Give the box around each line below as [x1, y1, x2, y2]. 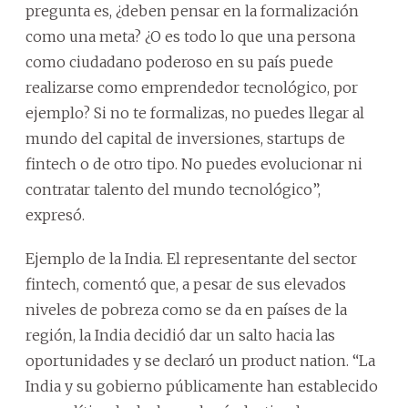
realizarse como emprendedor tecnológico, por [25, 77, 358, 97]
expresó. [25, 205, 85, 224]
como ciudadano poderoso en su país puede [25, 52, 333, 71]
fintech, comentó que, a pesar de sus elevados [25, 274, 346, 293]
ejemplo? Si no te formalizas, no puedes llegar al [25, 103, 364, 122]
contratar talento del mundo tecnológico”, [25, 179, 321, 199]
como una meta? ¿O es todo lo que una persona [25, 26, 355, 46]
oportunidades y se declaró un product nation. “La [25, 351, 375, 370]
